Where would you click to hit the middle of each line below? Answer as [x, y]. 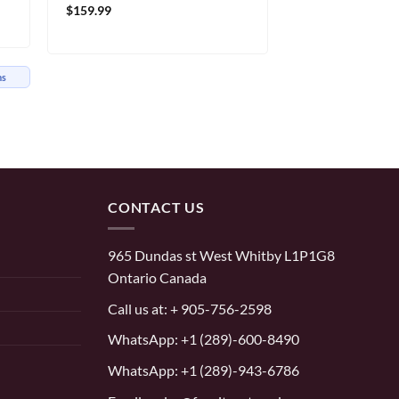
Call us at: [138, 308]
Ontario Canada [157, 278]
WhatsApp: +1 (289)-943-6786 [204, 370]
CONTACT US [156, 207]
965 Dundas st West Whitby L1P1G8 [221, 256]
